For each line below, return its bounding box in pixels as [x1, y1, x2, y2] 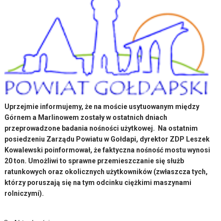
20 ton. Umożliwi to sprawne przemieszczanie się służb [4, 156, 184, 165]
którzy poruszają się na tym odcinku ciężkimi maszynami [4, 178, 192, 186]
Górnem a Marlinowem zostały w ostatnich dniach [4, 113, 168, 121]
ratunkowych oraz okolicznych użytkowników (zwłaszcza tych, [4, 167, 208, 176]
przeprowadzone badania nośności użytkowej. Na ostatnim [4, 124, 198, 132]
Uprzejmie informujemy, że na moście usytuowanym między [4, 102, 200, 110]
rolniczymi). [4, 189, 44, 197]
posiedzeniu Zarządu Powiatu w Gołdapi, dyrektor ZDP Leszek [4, 135, 210, 143]
